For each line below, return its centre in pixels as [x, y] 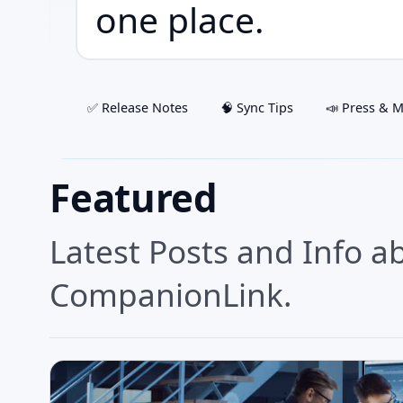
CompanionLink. [171, 295]
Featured [134, 198]
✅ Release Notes [138, 108]
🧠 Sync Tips [257, 108]
